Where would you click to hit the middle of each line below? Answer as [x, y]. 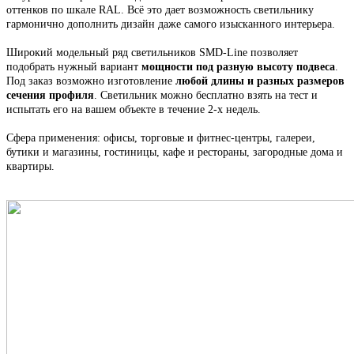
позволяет [273, 53]
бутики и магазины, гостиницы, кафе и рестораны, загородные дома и [175, 153]
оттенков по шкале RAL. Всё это [86, 10]
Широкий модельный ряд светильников [103, 53]
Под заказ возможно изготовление [91, 81]
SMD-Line [223, 53]
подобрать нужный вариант [74, 67]
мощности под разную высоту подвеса [238, 67]
